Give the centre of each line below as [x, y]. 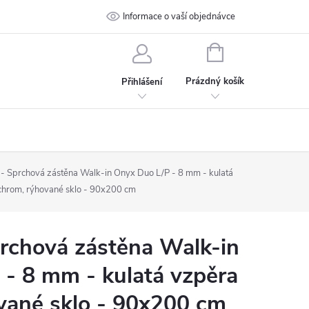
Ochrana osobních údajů [111, 17]
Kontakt [197, 17]
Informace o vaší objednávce [179, 17]
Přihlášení [142, 82]
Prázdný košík [215, 81]
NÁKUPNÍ [242, 51]
